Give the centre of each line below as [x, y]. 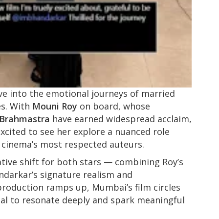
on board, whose [114, 106]
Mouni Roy [55, 106]
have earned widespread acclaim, [121, 119]
